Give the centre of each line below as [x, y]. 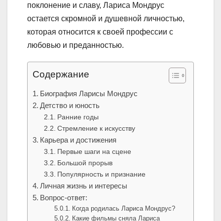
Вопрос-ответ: [64, 198]
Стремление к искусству [96, 129]
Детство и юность [70, 106]
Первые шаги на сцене [94, 152]
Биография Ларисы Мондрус [89, 94]
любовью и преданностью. [75, 45]
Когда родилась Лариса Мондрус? [124, 209]
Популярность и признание [101, 174]
